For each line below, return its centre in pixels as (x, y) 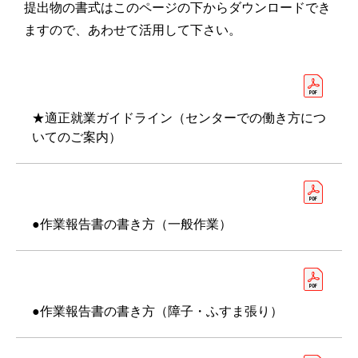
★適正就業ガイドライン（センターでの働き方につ (179, 118)
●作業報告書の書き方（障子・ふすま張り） (157, 311)
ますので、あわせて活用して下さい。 (133, 30)
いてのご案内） (77, 137)
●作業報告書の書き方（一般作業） (132, 224)
